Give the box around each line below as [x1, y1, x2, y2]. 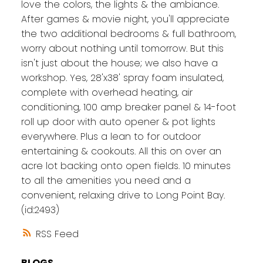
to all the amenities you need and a [21, 174, 191, 188]
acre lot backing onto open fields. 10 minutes [21, 159, 231, 173]
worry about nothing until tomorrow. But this [21, 42, 224, 56]
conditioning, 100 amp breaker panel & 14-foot [21, 100, 236, 114]
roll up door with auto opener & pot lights [21, 115, 215, 129]
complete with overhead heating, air [21, 86, 193, 100]
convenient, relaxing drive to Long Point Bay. [21, 188, 225, 203]
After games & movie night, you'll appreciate [21, 12, 230, 26]
